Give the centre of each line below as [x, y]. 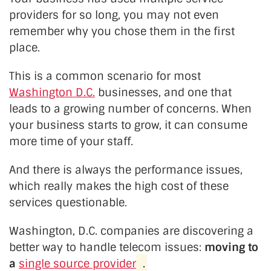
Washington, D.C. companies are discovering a [131, 231]
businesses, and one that [163, 92]
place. [24, 47]
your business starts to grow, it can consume [128, 125]
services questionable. [68, 202]
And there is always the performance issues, [126, 170]
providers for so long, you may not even [114, 15]
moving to [231, 247]
